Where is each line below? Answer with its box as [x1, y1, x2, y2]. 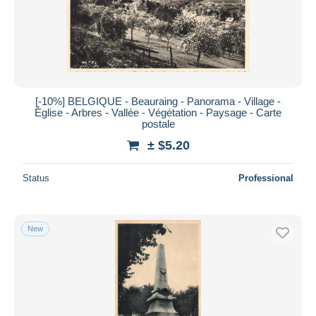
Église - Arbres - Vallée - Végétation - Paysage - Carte [35, 106, 281, 119]
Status [23, 172, 49, 183]
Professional [238, 172, 293, 183]
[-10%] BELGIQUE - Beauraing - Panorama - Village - [35, 95, 281, 107]
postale [141, 117, 175, 130]
